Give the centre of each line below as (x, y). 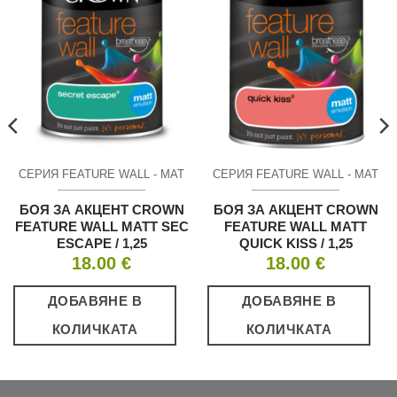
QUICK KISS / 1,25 (296, 243)
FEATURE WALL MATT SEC (101, 226)
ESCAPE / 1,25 (101, 243)
